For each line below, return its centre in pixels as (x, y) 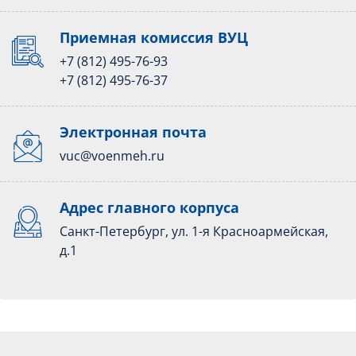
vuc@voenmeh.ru (112, 155)
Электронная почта (133, 132)
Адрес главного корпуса (149, 207)
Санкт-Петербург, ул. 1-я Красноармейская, (194, 231)
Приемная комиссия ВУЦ (154, 37)
